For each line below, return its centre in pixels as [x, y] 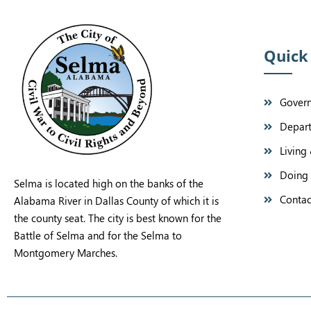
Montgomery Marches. [66, 252]
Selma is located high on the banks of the [109, 183]
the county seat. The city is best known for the [118, 218]
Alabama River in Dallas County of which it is [116, 200]
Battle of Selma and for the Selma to [98, 235]
